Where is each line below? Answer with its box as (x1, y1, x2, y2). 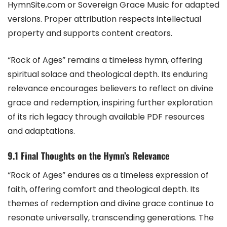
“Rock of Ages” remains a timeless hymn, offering (8, 54, 202, 66)
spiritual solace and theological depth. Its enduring (8, 68, 208, 80)
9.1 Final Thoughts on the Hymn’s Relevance (8, 148, 169, 162)
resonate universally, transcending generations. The (8, 211, 214, 223)
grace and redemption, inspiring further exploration (8, 96, 213, 108)
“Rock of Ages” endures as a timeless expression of (8, 169, 209, 181)
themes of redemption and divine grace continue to (8, 197, 214, 209)
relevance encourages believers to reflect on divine (8, 82, 213, 94)
